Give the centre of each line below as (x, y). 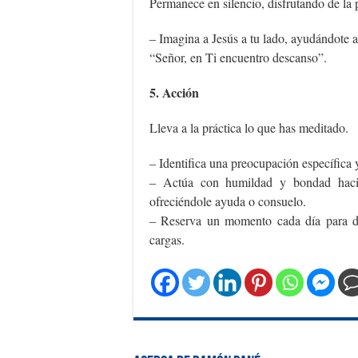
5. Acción (174, 92)
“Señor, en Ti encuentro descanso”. (238, 57)
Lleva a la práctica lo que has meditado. (249, 127)
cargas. (167, 239)
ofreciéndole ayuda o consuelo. (228, 201)
